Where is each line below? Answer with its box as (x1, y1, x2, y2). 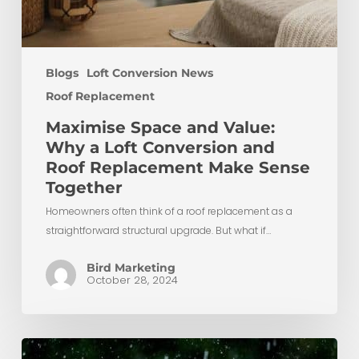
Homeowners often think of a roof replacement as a (45, 204, 292, 219)
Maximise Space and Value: (45, 118, 275, 138)
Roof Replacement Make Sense (45, 158, 310, 178)
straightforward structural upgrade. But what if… (45, 224, 271, 238)
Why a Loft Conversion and (45, 138, 275, 158)
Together (45, 178, 123, 198)
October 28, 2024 (86, 272, 178, 288)
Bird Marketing (86, 260, 175, 276)
